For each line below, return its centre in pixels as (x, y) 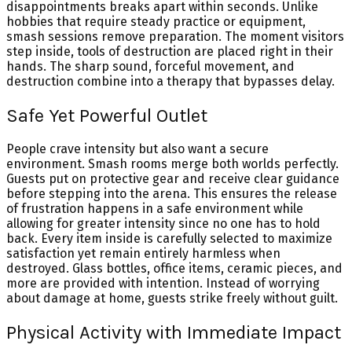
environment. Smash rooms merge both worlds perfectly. (172, 164)
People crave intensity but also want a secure (137, 149)
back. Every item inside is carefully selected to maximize (169, 239)
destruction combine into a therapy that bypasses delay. (170, 81)
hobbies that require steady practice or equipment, (156, 21)
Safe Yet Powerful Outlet (107, 115)
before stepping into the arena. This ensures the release (172, 194)
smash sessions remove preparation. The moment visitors (175, 36)
